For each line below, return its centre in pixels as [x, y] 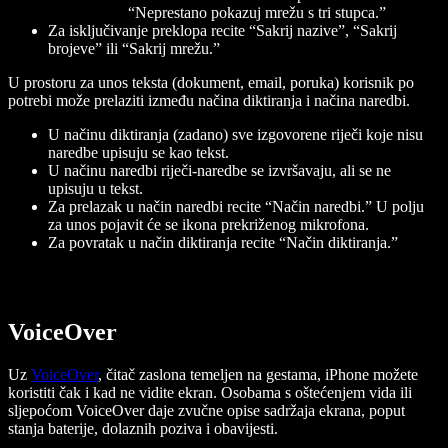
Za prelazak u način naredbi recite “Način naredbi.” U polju [236, 206]
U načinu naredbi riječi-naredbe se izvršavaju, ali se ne [219, 170]
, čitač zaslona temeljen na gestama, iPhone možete [258, 374]
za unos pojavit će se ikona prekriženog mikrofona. [208, 224]
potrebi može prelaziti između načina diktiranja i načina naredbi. [211, 100]
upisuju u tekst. [95, 188]
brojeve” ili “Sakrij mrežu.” [134, 48]
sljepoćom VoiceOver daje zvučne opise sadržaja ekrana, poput [206, 410]
